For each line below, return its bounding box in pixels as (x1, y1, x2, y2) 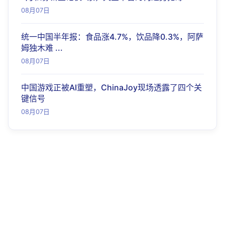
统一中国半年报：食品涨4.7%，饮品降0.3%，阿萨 (21, 32, 203, 42)
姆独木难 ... (21, 43, 63, 53)
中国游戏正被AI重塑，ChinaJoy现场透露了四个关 (21, 82, 202, 92)
